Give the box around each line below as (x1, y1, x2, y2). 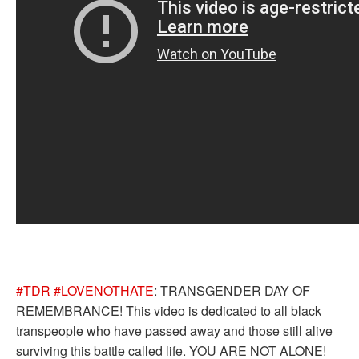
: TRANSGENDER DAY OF (154, 281, 310, 300)
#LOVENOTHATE (54, 281, 154, 300)
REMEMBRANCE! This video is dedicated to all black (16, 301, 321, 320)
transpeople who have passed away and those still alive (16, 321, 333, 340)
